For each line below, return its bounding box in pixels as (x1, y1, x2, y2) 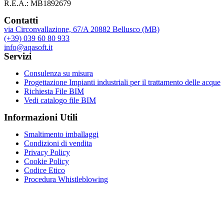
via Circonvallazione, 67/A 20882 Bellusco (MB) (4, 24, 159, 33)
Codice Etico (24, 165, 65, 174)
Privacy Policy (24, 147, 70, 156)
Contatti (4, 14, 38, 25)
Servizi (4, 50, 31, 61)
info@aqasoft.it (4, 42, 52, 51)
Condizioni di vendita (24, 138, 92, 147)
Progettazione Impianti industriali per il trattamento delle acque (24, 77, 220, 86)
